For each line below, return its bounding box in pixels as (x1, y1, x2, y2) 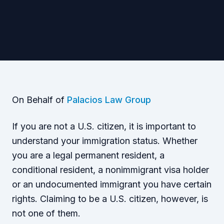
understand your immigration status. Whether (12, 135, 197, 146)
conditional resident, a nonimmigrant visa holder (12, 164, 209, 175)
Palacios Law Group (67, 94, 151, 105)
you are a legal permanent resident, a (12, 150, 164, 161)
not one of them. (12, 208, 80, 219)
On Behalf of (12, 94, 67, 105)
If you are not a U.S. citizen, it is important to (12, 121, 196, 132)
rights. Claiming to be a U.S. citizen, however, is (12, 193, 208, 204)
